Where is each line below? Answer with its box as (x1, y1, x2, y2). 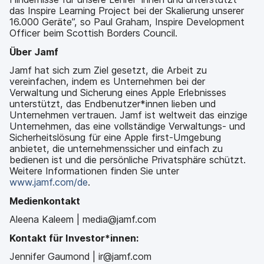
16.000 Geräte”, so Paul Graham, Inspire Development (9, 16, 245, 28)
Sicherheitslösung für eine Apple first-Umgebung (9, 131, 221, 143)
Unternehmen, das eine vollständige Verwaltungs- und (9, 120, 245, 132)
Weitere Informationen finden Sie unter (9, 165, 179, 177)
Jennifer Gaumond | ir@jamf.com (9, 250, 151, 262)
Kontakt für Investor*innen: (9, 232, 139, 244)
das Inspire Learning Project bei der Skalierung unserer (9, 5, 244, 16)
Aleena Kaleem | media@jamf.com (9, 213, 156, 225)
